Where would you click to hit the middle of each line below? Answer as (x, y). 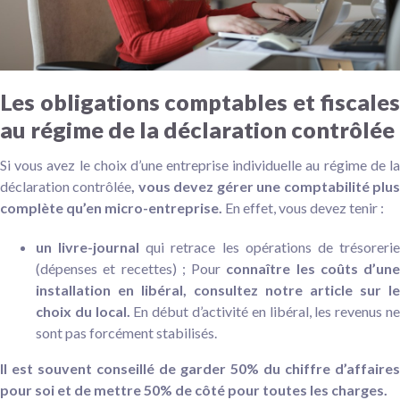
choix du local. (83, 312)
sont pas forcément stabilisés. (126, 333)
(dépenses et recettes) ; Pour (131, 269)
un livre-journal (88, 247)
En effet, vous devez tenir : (303, 208)
